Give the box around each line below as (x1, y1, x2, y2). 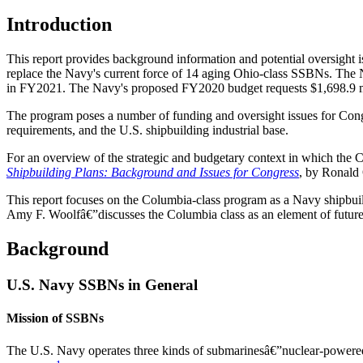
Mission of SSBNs (6, 311, 104, 326)
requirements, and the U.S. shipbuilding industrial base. (6, 123, 288, 138)
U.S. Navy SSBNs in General (6, 276, 198, 294)
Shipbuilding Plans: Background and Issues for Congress (6, 165, 299, 180)
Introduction (6, 14, 112, 36)
